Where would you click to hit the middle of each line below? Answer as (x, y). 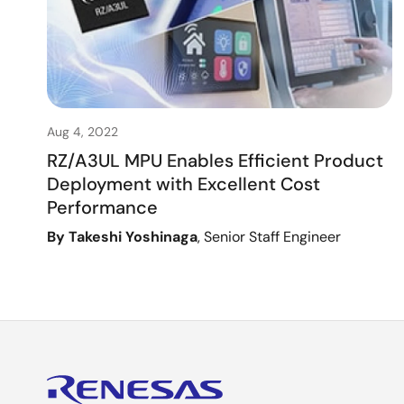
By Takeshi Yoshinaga (122, 236)
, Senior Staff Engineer (269, 236)
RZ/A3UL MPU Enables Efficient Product (215, 160)
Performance (102, 207)
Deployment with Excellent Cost (184, 184)
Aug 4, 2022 (83, 131)
